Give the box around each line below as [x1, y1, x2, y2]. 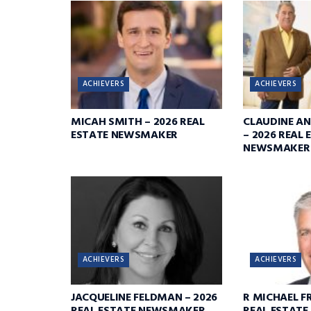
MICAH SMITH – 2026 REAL [71, 112, 205, 131]
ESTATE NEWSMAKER [71, 126, 178, 144]
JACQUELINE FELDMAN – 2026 [71, 289, 217, 308]
